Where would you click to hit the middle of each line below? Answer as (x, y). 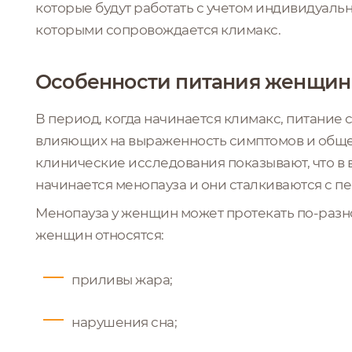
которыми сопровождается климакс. (158, 29)
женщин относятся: (100, 235)
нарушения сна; (124, 322)
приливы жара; (122, 279)
